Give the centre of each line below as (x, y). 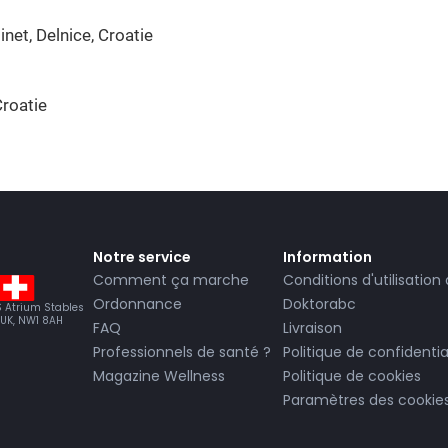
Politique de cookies (352, 376)
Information (327, 257)
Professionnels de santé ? (182, 352)
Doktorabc (319, 304)
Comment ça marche (171, 280)
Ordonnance (137, 304)
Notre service (142, 257)
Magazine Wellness (159, 376)
